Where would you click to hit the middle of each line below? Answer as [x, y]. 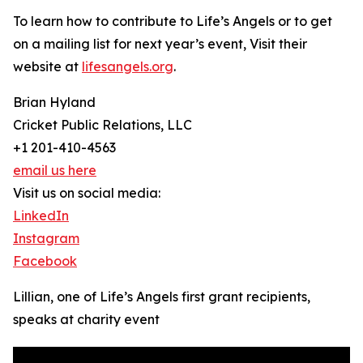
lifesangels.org [128, 67]
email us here [55, 171]
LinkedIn [41, 216]
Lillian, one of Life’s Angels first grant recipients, [162, 297]
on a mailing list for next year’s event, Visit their [160, 44]
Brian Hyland [54, 102]
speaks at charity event [86, 320]
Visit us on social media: [87, 193]
